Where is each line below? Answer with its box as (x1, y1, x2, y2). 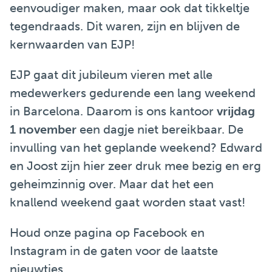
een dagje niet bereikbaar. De (76, 122, 243, 137)
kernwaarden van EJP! (10, 37, 135, 52)
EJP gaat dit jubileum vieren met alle (10, 67, 212, 82)
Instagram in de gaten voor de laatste (10, 243, 218, 258)
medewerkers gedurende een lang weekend (10, 86, 256, 100)
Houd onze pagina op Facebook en (10, 225, 205, 240)
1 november (10, 122, 76, 137)
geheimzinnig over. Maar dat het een (10, 177, 214, 191)
